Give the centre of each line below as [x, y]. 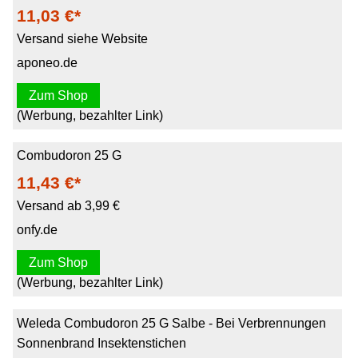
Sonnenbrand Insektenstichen [101, 343]
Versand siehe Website [82, 38]
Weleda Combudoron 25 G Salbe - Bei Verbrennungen [171, 323]
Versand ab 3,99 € [68, 206]
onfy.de [37, 229]
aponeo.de [47, 62]
